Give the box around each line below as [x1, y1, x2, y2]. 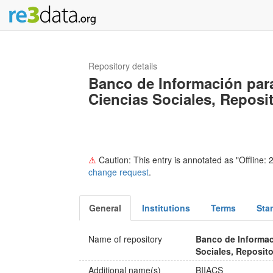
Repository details [88, 60, 157, 72]
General [89, 202, 121, 214]
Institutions [142, 202, 190, 214]
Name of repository [88, 233, 162, 245]
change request [88, 166, 149, 178]
